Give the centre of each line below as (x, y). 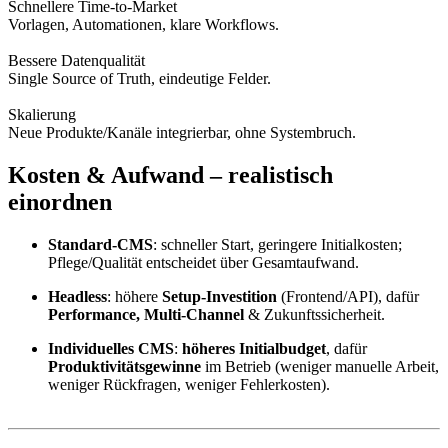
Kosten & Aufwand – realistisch (170, 174)
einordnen (60, 201)
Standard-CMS (100, 244)
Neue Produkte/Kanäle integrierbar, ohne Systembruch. (182, 132)
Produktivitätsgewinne (124, 366)
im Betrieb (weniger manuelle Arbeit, (320, 366)
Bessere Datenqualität (76, 60)
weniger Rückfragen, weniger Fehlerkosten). (189, 384)
